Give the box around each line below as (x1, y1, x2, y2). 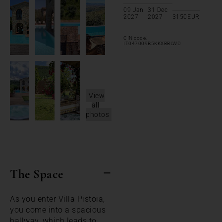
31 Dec (148, 6, 168, 13)
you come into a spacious (10, 205, 106, 215)
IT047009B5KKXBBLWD (123, 40, 181, 46)
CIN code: (123, 35, 147, 41)
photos (86, 110, 109, 118)
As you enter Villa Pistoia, (10, 194, 105, 204)
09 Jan (123, 6, 143, 13)
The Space (10, 166, 63, 181)
